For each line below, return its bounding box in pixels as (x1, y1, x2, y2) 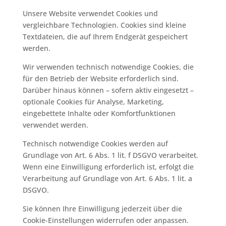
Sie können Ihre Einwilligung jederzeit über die (22, 204, 182, 213)
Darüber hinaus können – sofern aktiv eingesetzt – (22, 85, 194, 95)
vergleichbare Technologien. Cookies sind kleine (22, 20, 186, 30)
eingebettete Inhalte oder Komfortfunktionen (22, 108, 176, 118)
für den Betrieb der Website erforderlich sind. (22, 74, 179, 83)
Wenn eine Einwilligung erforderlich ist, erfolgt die (22, 162, 194, 172)
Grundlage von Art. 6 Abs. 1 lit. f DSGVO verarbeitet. (22, 150, 198, 160)
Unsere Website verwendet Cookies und (22, 9, 158, 18)
